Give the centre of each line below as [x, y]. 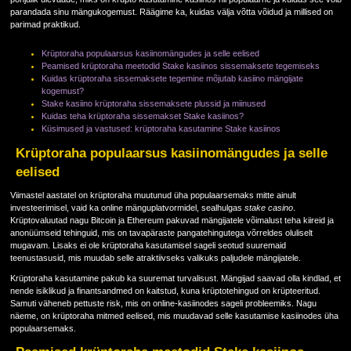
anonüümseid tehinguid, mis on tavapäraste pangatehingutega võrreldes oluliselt [161, 232]
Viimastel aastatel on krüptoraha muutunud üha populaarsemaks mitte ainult [153, 195]
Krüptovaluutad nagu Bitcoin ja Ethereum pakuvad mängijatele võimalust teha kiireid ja [172, 220]
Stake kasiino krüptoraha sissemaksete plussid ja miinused [153, 103]
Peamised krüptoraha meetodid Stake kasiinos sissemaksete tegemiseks [180, 65]
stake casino [268, 207]
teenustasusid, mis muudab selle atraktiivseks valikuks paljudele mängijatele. [155, 257]
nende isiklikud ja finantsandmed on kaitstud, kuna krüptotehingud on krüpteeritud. [165, 290]
